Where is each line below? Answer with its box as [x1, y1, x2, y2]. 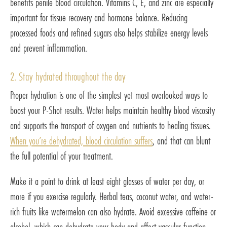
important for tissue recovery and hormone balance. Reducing [10, 10, 187, 25]
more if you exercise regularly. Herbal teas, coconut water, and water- [10, 188, 213, 204]
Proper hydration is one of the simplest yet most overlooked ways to [10, 87, 208, 102]
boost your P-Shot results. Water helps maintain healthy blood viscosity [10, 102, 215, 118]
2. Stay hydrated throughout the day [10, 68, 126, 84]
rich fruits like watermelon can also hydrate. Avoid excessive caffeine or [10, 204, 216, 219]
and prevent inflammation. [10, 40, 87, 55]
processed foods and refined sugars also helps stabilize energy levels [10, 25, 208, 40]
